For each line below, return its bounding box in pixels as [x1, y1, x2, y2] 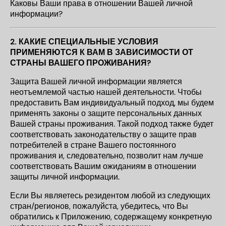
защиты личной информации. [10, 172, 120, 182]
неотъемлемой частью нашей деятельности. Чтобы [10, 87, 202, 97]
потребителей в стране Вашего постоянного [10, 140, 176, 150]
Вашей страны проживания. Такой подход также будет [10, 119, 213, 129]
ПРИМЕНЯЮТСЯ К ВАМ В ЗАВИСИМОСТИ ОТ [10, 47, 193, 58]
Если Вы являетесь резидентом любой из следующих [10, 190, 210, 201]
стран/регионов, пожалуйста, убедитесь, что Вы [10, 201, 188, 211]
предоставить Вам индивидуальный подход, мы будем [10, 97, 214, 108]
